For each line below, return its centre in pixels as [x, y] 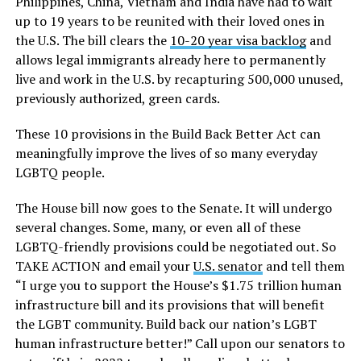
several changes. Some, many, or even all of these [158, 228]
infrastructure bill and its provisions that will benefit [170, 305]
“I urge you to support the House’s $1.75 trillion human [178, 286]
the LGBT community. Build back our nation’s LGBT [166, 324]
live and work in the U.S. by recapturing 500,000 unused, [179, 79]
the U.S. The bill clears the [92, 41]
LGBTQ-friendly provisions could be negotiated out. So [175, 247]
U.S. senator [228, 266]
